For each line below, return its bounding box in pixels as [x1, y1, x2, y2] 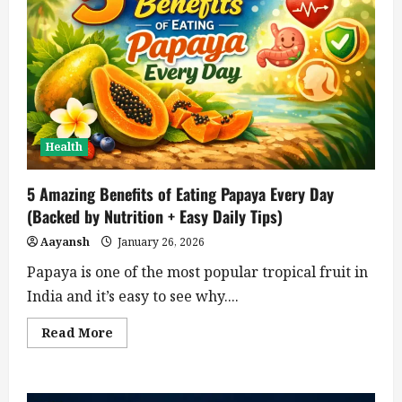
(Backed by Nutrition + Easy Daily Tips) [27, 205, 283, 229]
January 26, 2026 [115, 234, 205, 250]
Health [46, 139, 83, 155]
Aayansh [40, 234, 90, 250]
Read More [41, 324, 113, 342]
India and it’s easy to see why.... [27, 286, 239, 307]
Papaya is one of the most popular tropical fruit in [27, 262, 368, 283]
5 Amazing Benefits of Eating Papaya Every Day [27, 182, 334, 206]
